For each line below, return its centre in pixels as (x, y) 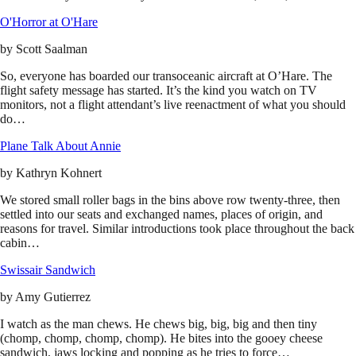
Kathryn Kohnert (59, 173)
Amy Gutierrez (53, 297)
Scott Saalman (52, 49)
